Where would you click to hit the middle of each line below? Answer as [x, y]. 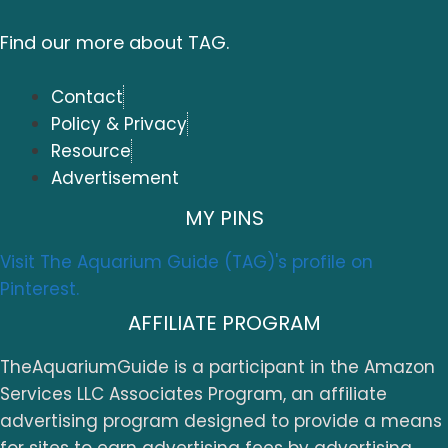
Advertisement [115, 178]
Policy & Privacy [119, 124]
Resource [91, 151]
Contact [87, 97]
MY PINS [224, 217]
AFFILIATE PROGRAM [224, 322]
